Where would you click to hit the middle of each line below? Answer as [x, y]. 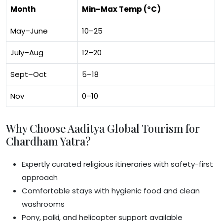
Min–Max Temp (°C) [121, 9]
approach [40, 177]
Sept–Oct [29, 74]
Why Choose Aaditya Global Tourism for [103, 128]
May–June [29, 31]
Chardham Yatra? [48, 141]
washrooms [43, 204]
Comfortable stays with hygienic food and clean [111, 190]
